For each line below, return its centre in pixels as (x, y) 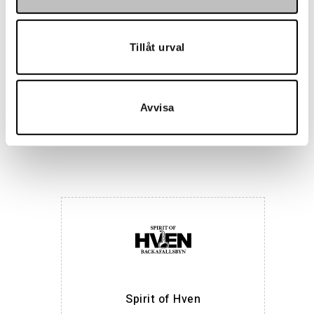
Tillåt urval (157, 47)
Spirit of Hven (163, 299)
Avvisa (157, 107)
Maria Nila (163, 123)
